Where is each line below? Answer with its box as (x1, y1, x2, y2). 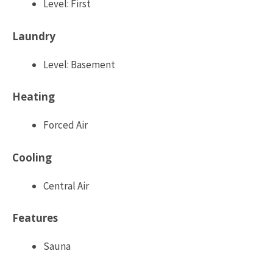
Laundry (12, 29, 55, 43)
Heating (12, 90, 55, 104)
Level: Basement (43, 57, 115, 71)
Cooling (12, 150, 52, 165)
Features (12, 211, 58, 225)
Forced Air (43, 118, 88, 132)
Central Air (43, 179, 89, 193)
